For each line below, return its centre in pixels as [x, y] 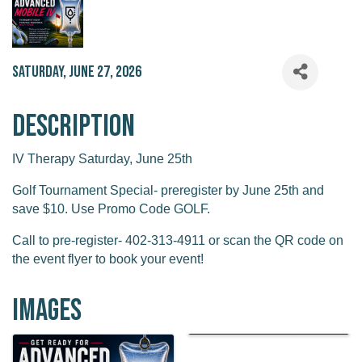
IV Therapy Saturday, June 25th [102, 158]
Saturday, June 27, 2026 [77, 72]
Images [47, 310]
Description [74, 126]
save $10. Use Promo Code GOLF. [113, 208]
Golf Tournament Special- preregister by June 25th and [168, 190]
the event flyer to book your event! [109, 259]
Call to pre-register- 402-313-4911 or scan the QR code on [178, 240]
